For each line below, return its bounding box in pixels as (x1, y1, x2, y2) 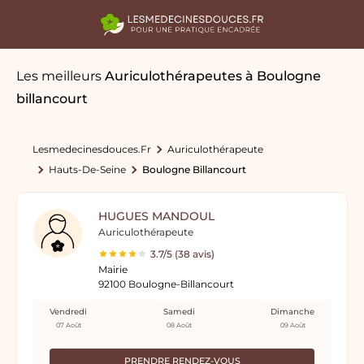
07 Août (55, 321, 81, 329)
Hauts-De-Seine (49, 163, 126, 175)
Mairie (98, 263, 128, 275)
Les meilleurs (16, 68, 105, 84)
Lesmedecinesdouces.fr (32, 143, 151, 155)
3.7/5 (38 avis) (150, 248, 214, 260)
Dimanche (271, 306, 314, 317)
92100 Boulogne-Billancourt (98, 278, 234, 290)
